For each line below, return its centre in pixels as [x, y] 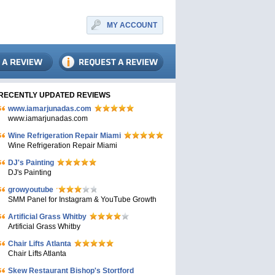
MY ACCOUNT [132, 25]
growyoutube [31, 190]
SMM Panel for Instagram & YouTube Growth [82, 199]
